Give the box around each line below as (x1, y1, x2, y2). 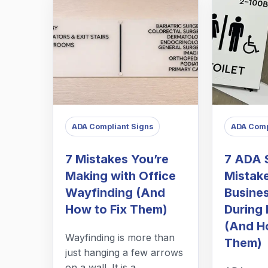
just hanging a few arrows (65, 246, 183, 259)
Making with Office (65, 169, 176, 184)
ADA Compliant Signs (71, 121, 154, 131)
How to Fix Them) (65, 202, 167, 217)
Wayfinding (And (65, 185, 165, 200)
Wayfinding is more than (65, 232, 175, 244)
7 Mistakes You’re (65, 152, 169, 167)
